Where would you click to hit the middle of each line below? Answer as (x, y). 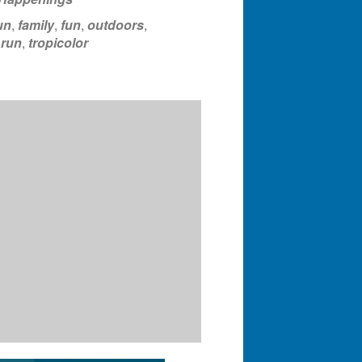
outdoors (115, 25)
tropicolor (58, 43)
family (36, 25)
